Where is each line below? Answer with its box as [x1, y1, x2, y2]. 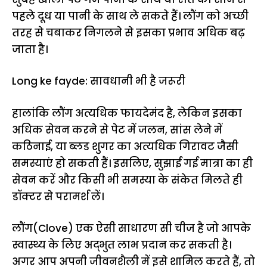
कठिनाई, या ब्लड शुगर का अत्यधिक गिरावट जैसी [12, 139, 238, 154]
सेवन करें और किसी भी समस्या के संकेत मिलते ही [12, 172, 243, 187]
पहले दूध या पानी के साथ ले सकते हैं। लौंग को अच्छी [12, 8, 249, 23]
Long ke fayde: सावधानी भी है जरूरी [12, 74, 185, 88]
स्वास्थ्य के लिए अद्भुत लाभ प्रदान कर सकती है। [12, 238, 231, 252]
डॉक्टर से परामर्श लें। [12, 189, 104, 204]
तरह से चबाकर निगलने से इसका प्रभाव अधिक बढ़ [12, 25, 245, 40]
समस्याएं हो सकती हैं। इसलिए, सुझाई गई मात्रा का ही [12, 156, 253, 170]
